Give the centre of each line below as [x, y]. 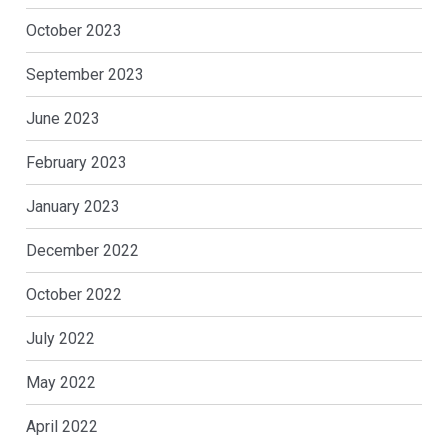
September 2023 [84, 74]
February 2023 [76, 162]
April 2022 [61, 426]
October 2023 [73, 30]
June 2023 [62, 118]
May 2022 [60, 382]
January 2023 [72, 206]
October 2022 [73, 294]
